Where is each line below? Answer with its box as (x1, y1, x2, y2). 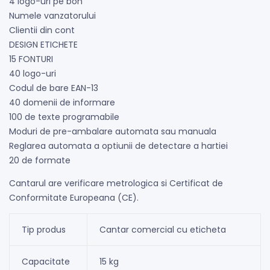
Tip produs (21, 224, 66, 236)
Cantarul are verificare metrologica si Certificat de (9, 177, 223, 190)
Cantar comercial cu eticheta (99, 224, 226, 236)
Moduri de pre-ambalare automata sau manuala (9, 125, 216, 138)
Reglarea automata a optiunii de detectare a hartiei (9, 140, 228, 152)
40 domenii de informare (9, 96, 115, 109)
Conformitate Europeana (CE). (9, 192, 139, 204)
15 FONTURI (9, 53, 53, 66)
